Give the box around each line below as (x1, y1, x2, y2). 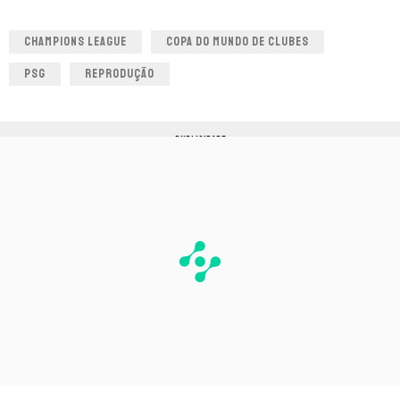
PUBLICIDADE (174, 133, 226, 146)
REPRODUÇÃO (85, 65, 154, 81)
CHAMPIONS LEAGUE (24, 33, 127, 49)
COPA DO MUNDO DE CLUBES (166, 33, 309, 49)
